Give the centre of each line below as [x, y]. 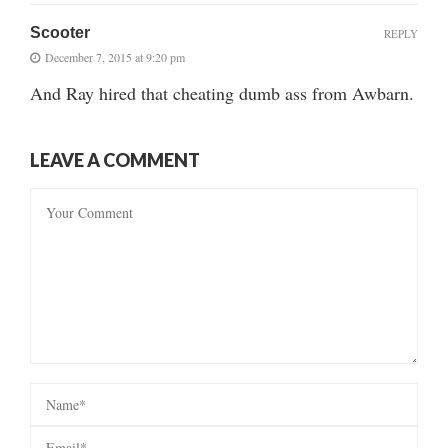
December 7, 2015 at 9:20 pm [115, 56]
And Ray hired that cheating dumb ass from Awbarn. [222, 92]
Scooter [60, 32]
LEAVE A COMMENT [115, 159]
